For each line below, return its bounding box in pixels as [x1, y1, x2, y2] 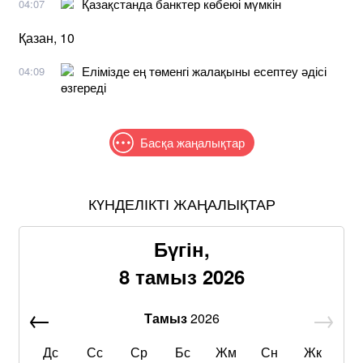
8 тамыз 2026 [118, 262, 245, 290]
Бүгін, [153, 234, 210, 263]
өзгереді [61, 78, 106, 96]
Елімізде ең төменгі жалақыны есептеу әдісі [82, 62, 327, 79]
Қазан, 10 [19, 28, 75, 47]
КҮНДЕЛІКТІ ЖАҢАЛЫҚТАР [88, 192, 275, 214]
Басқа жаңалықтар [139, 133, 245, 151]
